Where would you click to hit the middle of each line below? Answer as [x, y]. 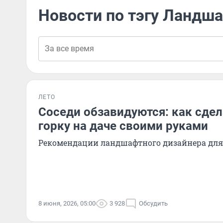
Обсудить [153, 203]
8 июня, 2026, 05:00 [67, 203]
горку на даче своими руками [123, 126]
